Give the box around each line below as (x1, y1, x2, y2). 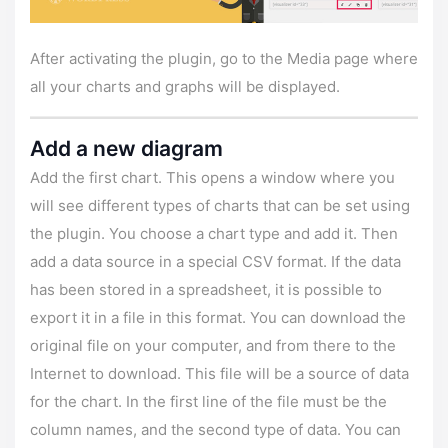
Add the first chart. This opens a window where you (30, 168, 395, 188)
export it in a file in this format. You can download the (30, 308, 406, 328)
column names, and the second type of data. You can (30, 420, 401, 440)
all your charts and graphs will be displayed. (30, 77, 340, 97)
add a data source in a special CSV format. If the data (30, 252, 401, 272)
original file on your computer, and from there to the (30, 336, 396, 356)
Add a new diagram (30, 136, 223, 162)
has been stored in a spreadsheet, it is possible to (30, 280, 382, 300)
